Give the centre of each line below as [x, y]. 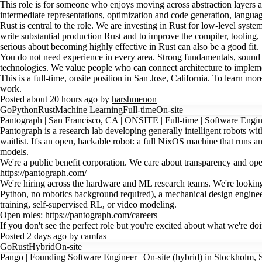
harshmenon [134, 99]
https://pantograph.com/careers [101, 215]
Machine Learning [89, 110]
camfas [94, 236]
